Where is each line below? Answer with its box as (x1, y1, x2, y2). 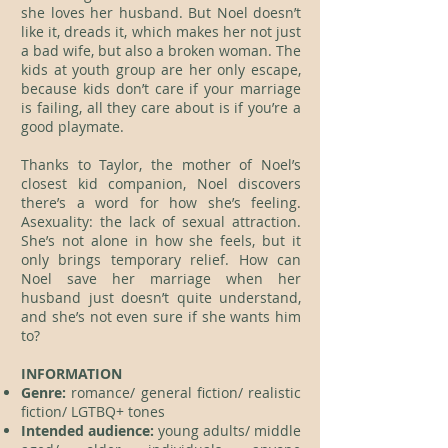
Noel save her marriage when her (21, 269, 301, 288)
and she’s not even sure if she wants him (21, 307, 301, 326)
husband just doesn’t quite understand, (21, 288, 301, 307)
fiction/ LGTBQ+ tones (21, 402, 165, 421)
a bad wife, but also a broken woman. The (21, 41, 301, 60)
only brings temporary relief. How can (21, 250, 301, 269)
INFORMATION (21, 364, 122, 383)
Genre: (21, 383, 66, 402)
